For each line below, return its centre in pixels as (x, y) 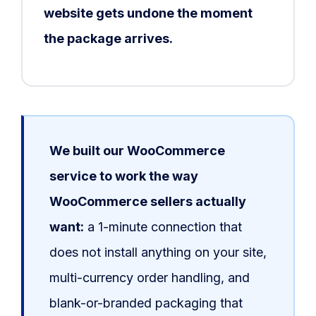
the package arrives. (108, 39)
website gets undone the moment (148, 13)
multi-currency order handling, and (150, 278)
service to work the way (124, 176)
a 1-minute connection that (163, 227)
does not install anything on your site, (158, 253)
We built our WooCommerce (137, 151)
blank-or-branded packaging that (146, 303)
